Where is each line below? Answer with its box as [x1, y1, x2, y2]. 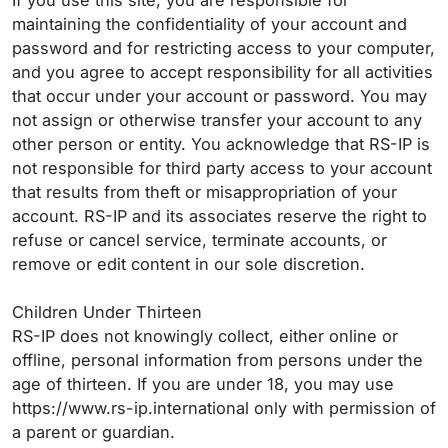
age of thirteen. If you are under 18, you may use [12, 374, 394, 394]
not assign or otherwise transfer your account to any [12, 110, 422, 130]
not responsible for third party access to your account [12, 158, 432, 178]
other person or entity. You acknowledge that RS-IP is [12, 134, 430, 154]
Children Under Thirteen [12, 302, 207, 322]
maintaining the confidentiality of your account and [12, 14, 407, 34]
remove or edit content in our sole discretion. [12, 254, 370, 274]
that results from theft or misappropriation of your [12, 182, 397, 202]
